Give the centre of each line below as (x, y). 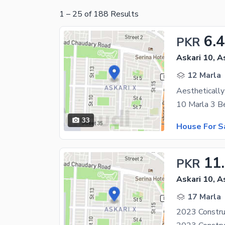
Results (124, 14)
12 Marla (204, 76)
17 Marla (204, 197)
